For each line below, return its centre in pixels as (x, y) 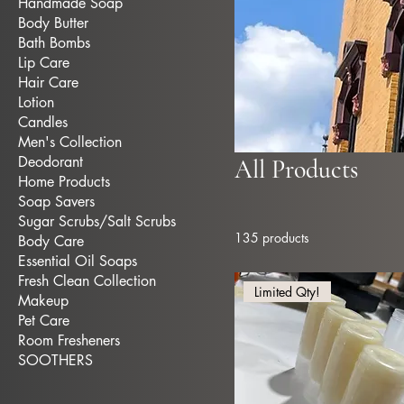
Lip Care (44, 63)
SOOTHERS (55, 360)
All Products (296, 170)
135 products (272, 238)
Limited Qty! (288, 292)
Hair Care (48, 83)
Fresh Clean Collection (87, 281)
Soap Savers (56, 202)
